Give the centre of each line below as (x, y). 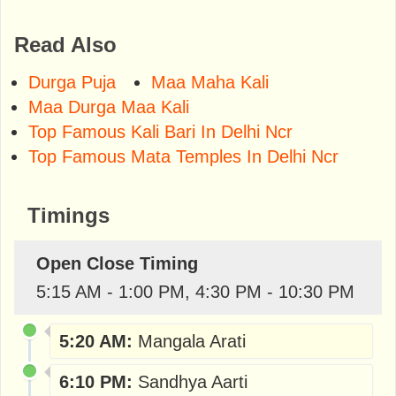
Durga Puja (72, 82)
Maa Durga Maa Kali (109, 107)
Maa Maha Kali (210, 82)
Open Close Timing (117, 263)
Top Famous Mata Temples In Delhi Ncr (183, 156)
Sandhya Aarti (193, 381)
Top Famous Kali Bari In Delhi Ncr (160, 131)
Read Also (65, 44)
